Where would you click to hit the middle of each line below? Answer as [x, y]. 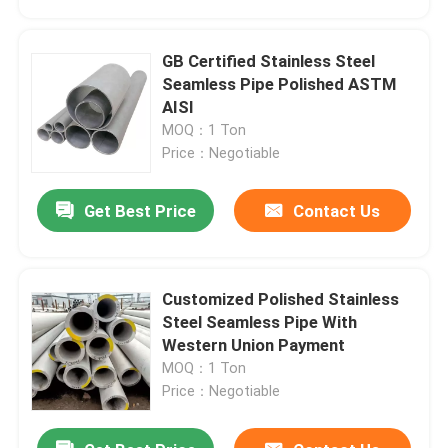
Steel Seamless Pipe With [260, 322]
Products [70, 378]
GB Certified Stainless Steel [269, 60]
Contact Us [336, 211]
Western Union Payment [254, 345]
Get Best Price [139, 211]
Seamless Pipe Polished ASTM [279, 83]
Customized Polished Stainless [281, 299]
